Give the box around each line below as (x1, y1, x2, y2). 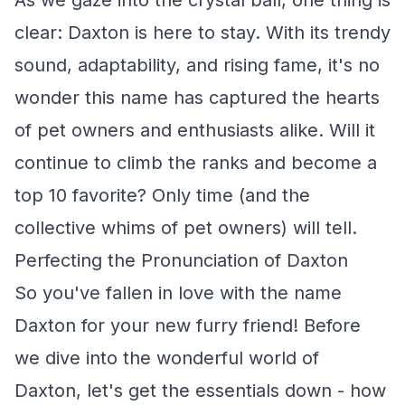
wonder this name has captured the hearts (14, 87, 380, 108)
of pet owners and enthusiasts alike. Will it (14, 119, 375, 141)
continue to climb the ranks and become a (14, 152, 377, 174)
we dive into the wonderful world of (14, 347, 319, 369)
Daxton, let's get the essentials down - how (14, 380, 386, 401)
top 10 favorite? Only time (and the (14, 184, 310, 206)
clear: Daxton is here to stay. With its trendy (14, 22, 391, 43)
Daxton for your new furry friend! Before (14, 315, 361, 336)
